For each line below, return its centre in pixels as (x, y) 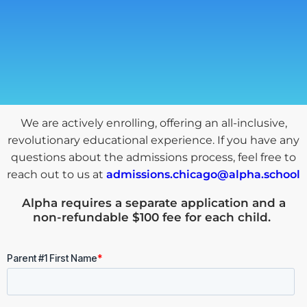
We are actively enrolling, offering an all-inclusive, (153, 123)
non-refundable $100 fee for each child (150, 217)
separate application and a (205, 202)
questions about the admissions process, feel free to (153, 157)
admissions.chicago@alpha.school (203, 174)
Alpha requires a (73, 202)
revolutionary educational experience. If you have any (153, 140)
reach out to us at (57, 174)
